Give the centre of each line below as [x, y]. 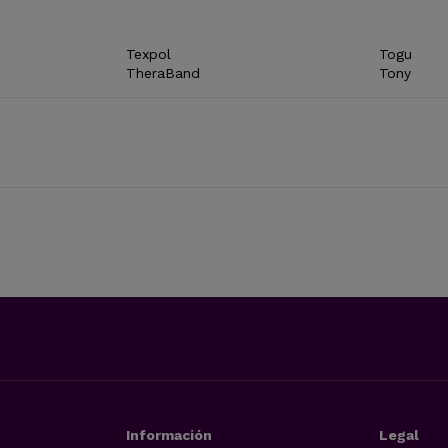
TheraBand [163, 72]
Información [169, 434]
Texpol [149, 53]
